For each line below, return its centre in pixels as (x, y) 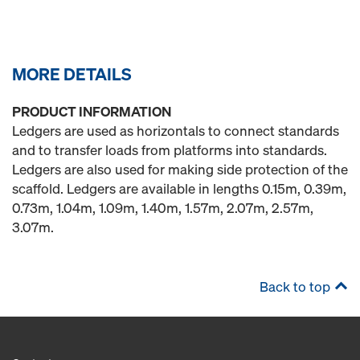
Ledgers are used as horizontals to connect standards (176, 131)
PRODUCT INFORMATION (92, 111)
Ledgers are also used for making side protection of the (180, 169)
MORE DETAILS (72, 74)
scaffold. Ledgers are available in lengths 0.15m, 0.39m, (179, 188)
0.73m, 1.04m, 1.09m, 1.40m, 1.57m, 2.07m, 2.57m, (163, 208)
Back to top (295, 286)
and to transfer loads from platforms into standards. (170, 150)
